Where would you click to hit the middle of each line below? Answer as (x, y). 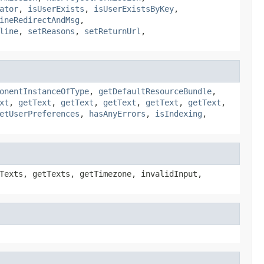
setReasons (51, 31)
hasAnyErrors (117, 113)
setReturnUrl (113, 31)
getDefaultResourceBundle (155, 91)
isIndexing (179, 113)
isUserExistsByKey (134, 9)
